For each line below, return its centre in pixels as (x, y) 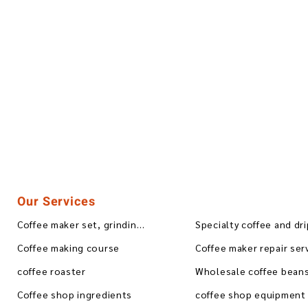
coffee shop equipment (251, 295)
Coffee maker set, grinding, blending (140, 224)
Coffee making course (68, 248)
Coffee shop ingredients (75, 295)
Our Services (56, 201)
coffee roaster (52, 271)
